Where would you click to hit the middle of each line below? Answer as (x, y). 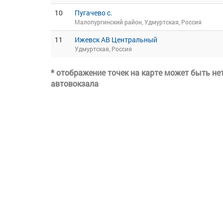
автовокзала (75, 83)
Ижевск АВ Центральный (116, 40)
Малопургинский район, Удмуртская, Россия (138, 22)
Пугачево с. (94, 13)
